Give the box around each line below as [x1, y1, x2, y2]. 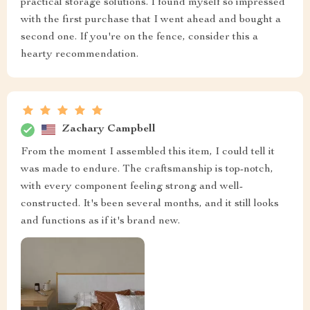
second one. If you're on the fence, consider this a [21, 31, 258, 43]
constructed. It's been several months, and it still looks [21, 198, 279, 210]
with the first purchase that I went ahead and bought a [21, 14, 281, 26]
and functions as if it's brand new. [21, 215, 180, 227]
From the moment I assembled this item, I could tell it [21, 146, 275, 158]
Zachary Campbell [62, 124, 156, 136]
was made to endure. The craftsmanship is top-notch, [21, 163, 273, 175]
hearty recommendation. [21, 48, 138, 60]
